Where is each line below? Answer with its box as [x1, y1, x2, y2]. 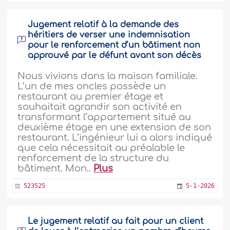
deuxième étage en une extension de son [17, 122, 212, 132]
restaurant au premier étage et [17, 91, 164, 102]
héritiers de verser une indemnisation [28, 30, 190, 40]
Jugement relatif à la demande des [28, 20, 179, 29]
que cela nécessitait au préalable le [17, 143, 185, 153]
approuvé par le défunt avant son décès [28, 51, 202, 60]
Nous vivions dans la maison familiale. [17, 71, 198, 81]
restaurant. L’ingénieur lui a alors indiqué [17, 132, 213, 143]
